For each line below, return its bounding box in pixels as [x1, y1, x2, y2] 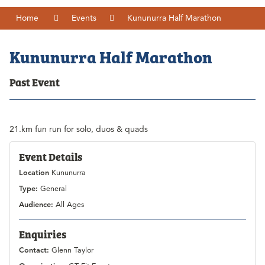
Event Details [19, 149, 82, 164]
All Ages [56, 200, 84, 210]
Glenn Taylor [51, 245, 93, 256]
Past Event [9, 75, 60, 90]
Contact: [19, 245, 51, 256]
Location [19, 168, 49, 178]
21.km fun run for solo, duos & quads [9, 124, 148, 135]
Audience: [19, 200, 56, 210]
